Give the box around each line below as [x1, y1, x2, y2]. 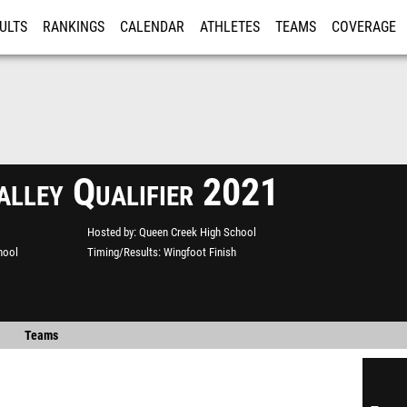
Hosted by [87, 225, 134, 239]
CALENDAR [120, 19, 184, 35]
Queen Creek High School [139, 225, 256, 239]
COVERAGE [332, 19, 396, 35]
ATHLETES [200, 19, 260, 35]
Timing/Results [87, 245, 158, 259]
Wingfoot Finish [164, 245, 236, 259]
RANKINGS [43, 19, 104, 35]
